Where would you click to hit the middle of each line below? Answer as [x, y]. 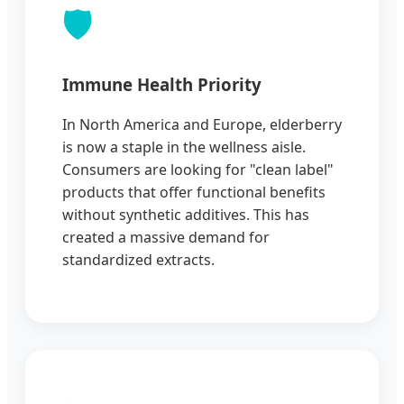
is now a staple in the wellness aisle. [184, 147]
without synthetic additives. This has [186, 215]
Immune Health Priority [162, 84]
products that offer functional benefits [194, 193]
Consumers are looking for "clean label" [198, 170]
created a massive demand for [166, 238]
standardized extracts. [138, 260]
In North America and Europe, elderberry [202, 125]
